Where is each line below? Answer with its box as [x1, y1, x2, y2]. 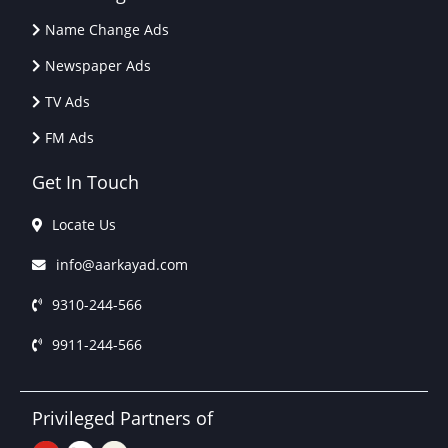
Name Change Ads [45, 20, 169, 40]
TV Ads [45, 92, 90, 112]
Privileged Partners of [32, 405, 213, 430]
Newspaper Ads [45, 56, 151, 76]
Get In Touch [32, 170, 139, 195]
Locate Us [52, 215, 116, 235]
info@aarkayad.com [56, 255, 188, 275]
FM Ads [45, 128, 94, 148]
